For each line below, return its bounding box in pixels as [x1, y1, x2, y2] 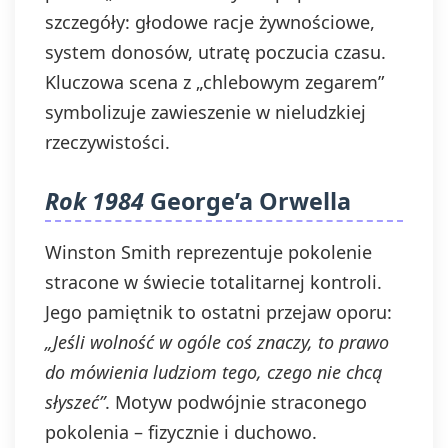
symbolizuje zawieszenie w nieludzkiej [45, 100, 366, 124]
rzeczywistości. [45, 130, 170, 154]
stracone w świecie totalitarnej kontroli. [45, 270, 382, 294]
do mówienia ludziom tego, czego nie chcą [45, 360, 382, 384]
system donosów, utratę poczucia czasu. [45, 40, 386, 64]
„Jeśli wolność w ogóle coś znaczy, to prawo [45, 330, 389, 354]
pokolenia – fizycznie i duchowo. [45, 420, 317, 444]
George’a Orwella [144, 185, 351, 217]
